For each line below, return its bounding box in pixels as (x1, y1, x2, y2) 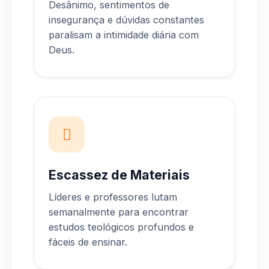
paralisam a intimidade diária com (49, 28, 199, 41)
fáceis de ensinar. (49, 235, 127, 248)
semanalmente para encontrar (49, 205, 189, 218)
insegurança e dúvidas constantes (49, 13, 204, 26)
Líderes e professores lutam (49, 190, 177, 203)
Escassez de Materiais (49, 166, 190, 183)
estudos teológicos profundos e (49, 220, 194, 233)
